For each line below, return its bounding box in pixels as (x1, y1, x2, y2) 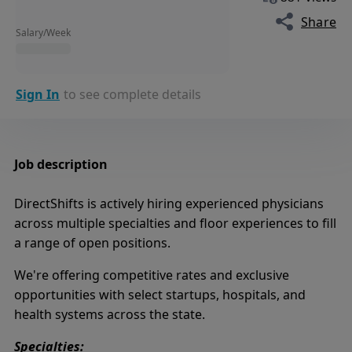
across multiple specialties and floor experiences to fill (14, 214, 336, 233)
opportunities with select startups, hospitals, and (14, 286, 306, 304)
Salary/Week (16, 26, 71, 40)
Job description (14, 156, 108, 174)
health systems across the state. (14, 306, 205, 324)
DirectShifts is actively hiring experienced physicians (14, 195, 324, 213)
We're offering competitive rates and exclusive (14, 266, 289, 284)
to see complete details (64, 86, 201, 104)
